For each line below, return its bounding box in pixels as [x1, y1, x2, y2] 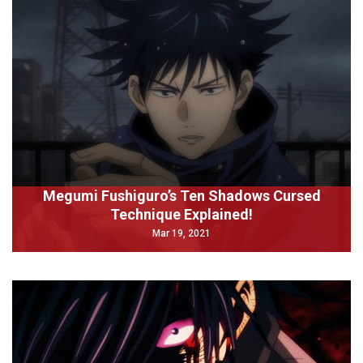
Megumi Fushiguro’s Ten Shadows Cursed [42, 187, 321, 204]
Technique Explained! [110, 206, 253, 223]
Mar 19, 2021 [152, 228, 211, 239]
